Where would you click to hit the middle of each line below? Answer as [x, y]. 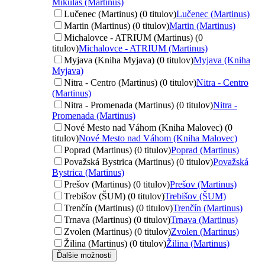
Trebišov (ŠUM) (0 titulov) [114, 196]
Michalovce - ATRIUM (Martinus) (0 [133, 38]
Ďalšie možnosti [84, 255]
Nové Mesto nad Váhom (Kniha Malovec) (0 [148, 127]
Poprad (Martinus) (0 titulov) [117, 150]
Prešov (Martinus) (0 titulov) [117, 184]
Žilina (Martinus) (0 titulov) [115, 243]
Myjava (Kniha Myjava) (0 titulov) [129, 60]
